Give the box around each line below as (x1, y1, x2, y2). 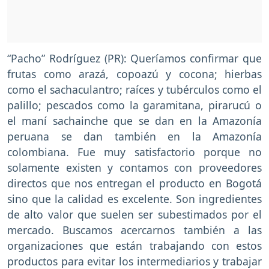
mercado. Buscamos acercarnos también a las (7, 222, 262, 237)
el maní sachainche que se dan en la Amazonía (7, 113, 262, 128)
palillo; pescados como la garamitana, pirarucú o (7, 97, 262, 112)
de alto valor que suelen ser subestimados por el (7, 207, 262, 222)
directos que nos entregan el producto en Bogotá (7, 175, 262, 190)
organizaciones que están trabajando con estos (7, 238, 262, 253)
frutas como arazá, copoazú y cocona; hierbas (7, 66, 262, 81)
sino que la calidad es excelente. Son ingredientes (7, 191, 262, 206)
